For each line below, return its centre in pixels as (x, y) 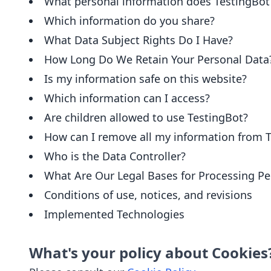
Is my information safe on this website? (145, 79)
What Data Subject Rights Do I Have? (139, 40)
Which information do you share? (129, 21)
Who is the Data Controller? (115, 156)
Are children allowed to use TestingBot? (146, 117)
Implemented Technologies (114, 214)
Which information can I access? (127, 98)
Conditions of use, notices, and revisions (148, 195)
